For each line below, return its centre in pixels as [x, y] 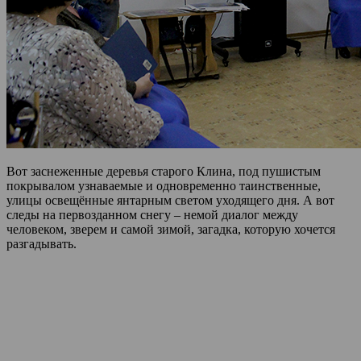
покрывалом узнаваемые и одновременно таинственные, [164, 185]
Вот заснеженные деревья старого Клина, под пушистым [164, 171]
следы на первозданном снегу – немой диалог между [152, 214]
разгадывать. [41, 243]
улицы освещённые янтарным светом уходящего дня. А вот [170, 200]
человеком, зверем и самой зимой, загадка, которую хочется [171, 229]
